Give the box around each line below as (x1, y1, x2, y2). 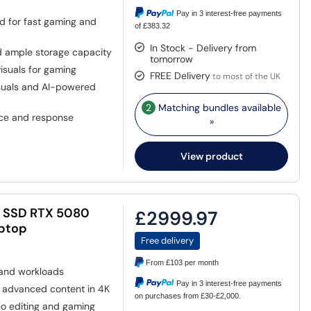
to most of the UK (210, 70, 281, 82)
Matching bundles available (155, 101, 282, 114)
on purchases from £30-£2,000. (135, 291, 242, 300)
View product (180, 149, 243, 162)
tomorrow (150, 52, 194, 65)
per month (183, 258, 219, 267)
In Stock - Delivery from (150, 41, 257, 54)
